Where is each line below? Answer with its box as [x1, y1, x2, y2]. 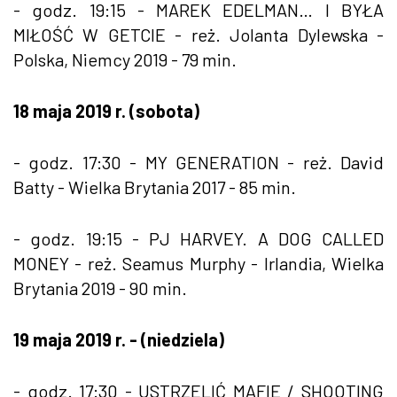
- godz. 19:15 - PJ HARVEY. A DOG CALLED [13, 227, 384, 249]
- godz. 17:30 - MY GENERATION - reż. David [13, 151, 384, 173]
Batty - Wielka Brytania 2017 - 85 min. [13, 175, 296, 198]
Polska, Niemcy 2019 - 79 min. [13, 48, 237, 70]
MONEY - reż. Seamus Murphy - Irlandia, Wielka [13, 252, 384, 274]
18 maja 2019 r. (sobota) [13, 99, 199, 121]
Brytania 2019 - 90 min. [13, 276, 187, 299]
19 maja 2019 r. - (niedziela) [13, 328, 224, 350]
